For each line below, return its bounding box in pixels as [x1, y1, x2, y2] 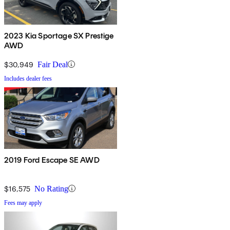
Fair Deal [37, 60, 68, 69]
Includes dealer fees [4, 74, 52, 82]
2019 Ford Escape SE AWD [4, 155, 100, 165]
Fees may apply [4, 199, 42, 206]
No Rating [34, 184, 68, 193]
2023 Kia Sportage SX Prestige [4, 30, 114, 41]
